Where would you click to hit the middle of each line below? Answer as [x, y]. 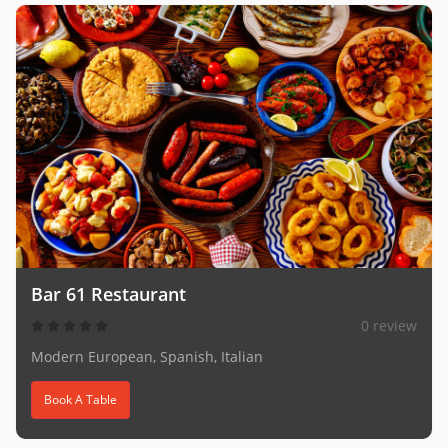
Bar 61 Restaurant [108, 293]
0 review [389, 325]
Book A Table [80, 399]
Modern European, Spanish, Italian [147, 356]
